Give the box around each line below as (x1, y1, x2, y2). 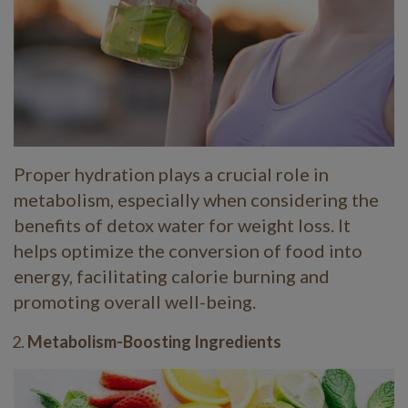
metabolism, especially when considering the (14, 188, 379, 210)
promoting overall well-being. (14, 290, 256, 312)
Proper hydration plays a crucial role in (14, 162, 329, 185)
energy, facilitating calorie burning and (14, 264, 330, 287)
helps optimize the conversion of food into (14, 239, 362, 261)
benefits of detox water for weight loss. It (14, 213, 351, 236)
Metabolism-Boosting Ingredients (27, 331, 281, 352)
